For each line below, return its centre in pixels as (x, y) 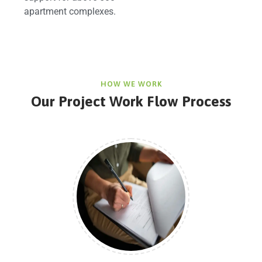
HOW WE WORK (131, 84)
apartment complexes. (70, 11)
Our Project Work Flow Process (131, 101)
